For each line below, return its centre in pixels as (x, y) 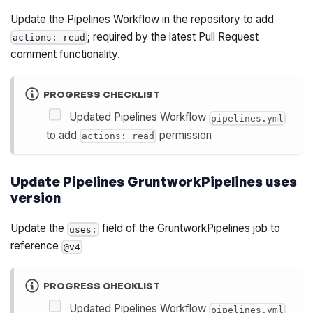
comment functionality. (66, 54)
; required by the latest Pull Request (173, 37)
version (36, 198)
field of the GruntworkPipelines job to (190, 228)
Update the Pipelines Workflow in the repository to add (143, 20)
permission (184, 135)
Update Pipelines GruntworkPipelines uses (154, 182)
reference (36, 246)
